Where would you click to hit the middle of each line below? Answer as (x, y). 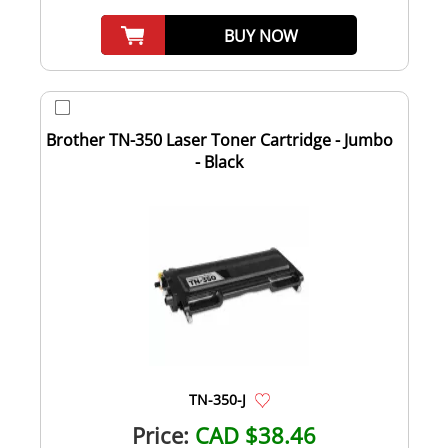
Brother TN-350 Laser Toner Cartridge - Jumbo (219, 139)
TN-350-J (217, 399)
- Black (219, 161)
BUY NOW (261, 35)
